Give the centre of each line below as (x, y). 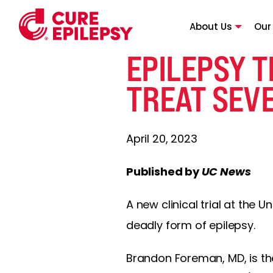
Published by (164, 172)
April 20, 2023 (162, 139)
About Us (210, 26)
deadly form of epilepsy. (191, 225)
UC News (226, 172)
